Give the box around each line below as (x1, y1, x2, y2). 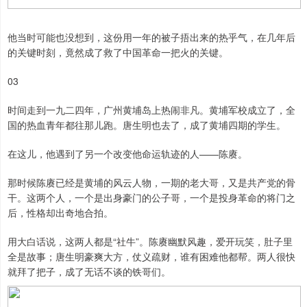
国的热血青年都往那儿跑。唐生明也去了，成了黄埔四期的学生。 (8, 118, 286, 132)
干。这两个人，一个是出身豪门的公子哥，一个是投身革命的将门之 (8, 191, 295, 205)
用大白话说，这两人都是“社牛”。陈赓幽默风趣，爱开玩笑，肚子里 (8, 234, 293, 249)
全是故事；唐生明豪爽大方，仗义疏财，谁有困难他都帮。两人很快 (8, 249, 295, 264)
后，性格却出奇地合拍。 (8, 206, 113, 220)
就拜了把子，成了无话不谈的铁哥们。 (8, 265, 171, 279)
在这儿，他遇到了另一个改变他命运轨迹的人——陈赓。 (8, 147, 247, 161)
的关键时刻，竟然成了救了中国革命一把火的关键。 (8, 45, 228, 60)
